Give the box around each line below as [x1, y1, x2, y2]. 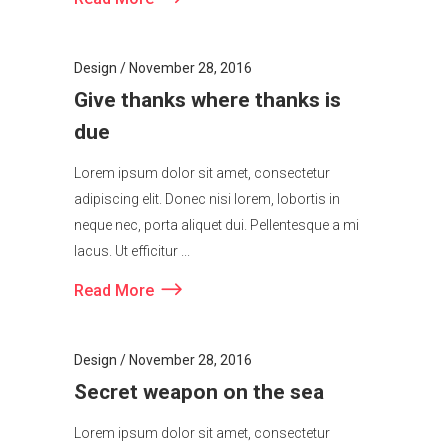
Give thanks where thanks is [74, 102, 341, 127]
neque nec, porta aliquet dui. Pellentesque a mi [74, 231, 359, 248]
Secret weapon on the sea [74, 394, 324, 419]
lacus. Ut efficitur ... [74, 257, 190, 274]
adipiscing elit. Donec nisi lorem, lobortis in [74, 205, 340, 222]
